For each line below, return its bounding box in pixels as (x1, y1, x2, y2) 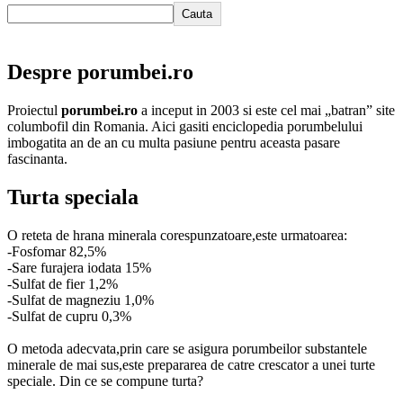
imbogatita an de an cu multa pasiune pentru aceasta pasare (7, 134, 340, 150)
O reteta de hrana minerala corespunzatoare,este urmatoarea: (7, 227, 347, 243)
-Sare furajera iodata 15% (7, 259, 151, 275)
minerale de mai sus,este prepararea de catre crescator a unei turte (7, 356, 375, 372)
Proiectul (7, 102, 61, 118)
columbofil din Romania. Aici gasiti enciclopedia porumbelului (7, 118, 363, 134)
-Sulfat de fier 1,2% (7, 275, 118, 291)
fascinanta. (7, 150, 67, 166)
